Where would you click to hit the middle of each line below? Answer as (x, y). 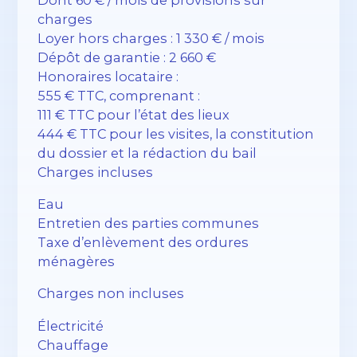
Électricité (71, 326)
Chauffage (73, 345)
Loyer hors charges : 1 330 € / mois (151, 38)
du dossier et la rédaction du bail (147, 153)
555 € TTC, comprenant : (119, 95)
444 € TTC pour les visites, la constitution (176, 133)
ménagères (76, 262)
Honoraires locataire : (108, 76)
